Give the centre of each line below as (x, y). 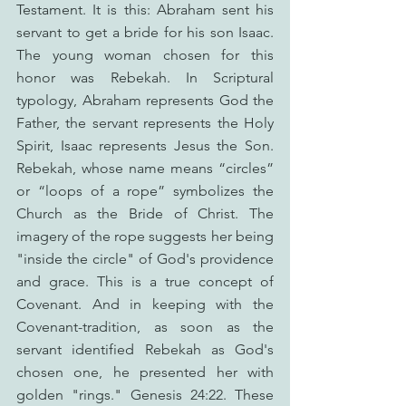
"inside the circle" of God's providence (145, 259)
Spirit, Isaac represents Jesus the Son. (145, 145)
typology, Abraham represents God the (145, 100)
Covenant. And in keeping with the (145, 304)
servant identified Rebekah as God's (145, 349)
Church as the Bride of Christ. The (145, 213)
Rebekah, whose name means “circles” (145, 168)
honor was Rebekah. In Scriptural (145, 77)
